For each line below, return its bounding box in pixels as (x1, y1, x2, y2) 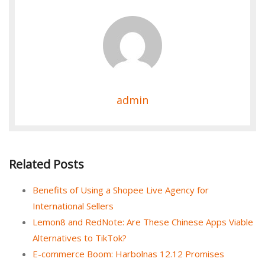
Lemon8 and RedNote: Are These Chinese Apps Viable (33, 215, 253, 228)
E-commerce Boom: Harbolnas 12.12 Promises (33, 247, 224, 260)
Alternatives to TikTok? (33, 231, 127, 244)
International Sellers (33, 199, 114, 212)
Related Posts (9, 156, 84, 173)
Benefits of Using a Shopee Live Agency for (33, 183, 209, 196)
